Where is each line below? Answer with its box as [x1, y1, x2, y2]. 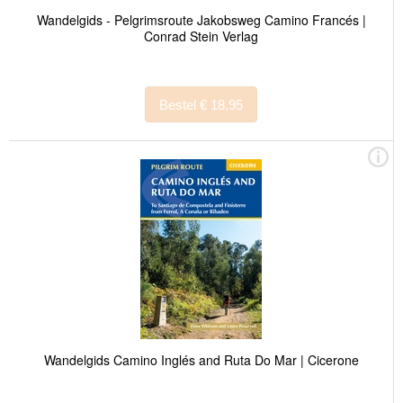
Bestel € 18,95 [200, 96, 243, 112]
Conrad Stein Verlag [144, 26, 258, 45]
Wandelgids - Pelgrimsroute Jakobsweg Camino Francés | [36, 10, 366, 29]
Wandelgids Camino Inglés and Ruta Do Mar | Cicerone [43, 351, 359, 370]
